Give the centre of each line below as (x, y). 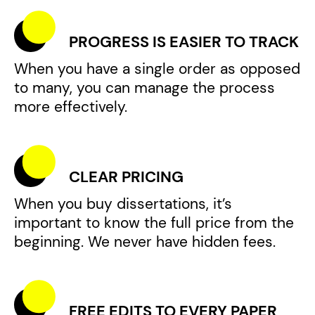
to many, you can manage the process (144, 88)
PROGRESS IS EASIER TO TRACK (184, 41)
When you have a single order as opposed (157, 69)
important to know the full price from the (154, 223)
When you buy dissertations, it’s (123, 204)
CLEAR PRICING (127, 176)
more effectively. (70, 107)
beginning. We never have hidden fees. (144, 242)
